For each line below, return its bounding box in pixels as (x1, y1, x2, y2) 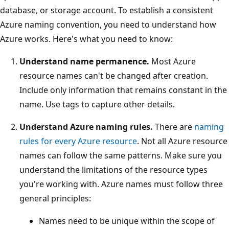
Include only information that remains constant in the (19, 84, 227, 96)
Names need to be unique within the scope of (39, 215, 215, 226)
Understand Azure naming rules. (19, 121, 153, 132)
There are (153, 121, 194, 132)
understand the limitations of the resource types (19, 164, 208, 175)
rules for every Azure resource (19, 135, 137, 147)
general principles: (19, 192, 91, 204)
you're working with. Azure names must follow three (19, 178, 223, 190)
